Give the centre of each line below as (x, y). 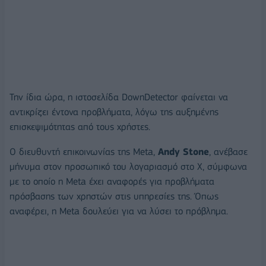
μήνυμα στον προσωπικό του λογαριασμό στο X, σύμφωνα (128, 166)
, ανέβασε (228, 151)
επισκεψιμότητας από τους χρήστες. (80, 126)
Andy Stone (183, 151)
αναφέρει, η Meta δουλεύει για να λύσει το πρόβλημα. (119, 211)
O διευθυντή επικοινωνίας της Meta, (84, 151)
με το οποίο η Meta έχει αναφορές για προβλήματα (112, 181)
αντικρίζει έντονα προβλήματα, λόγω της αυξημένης (114, 112)
